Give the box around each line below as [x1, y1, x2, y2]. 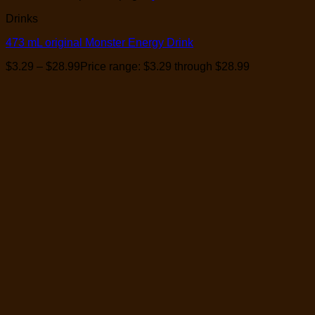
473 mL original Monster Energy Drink [6, 37, 193, 49]
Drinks [6, 13, 38, 25]
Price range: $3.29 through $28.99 [80, 60, 250, 73]
